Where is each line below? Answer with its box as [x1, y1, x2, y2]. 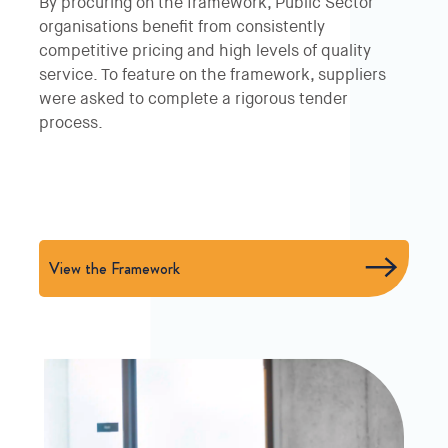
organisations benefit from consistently [39, 19, 325, 36]
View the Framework [49, 256, 180, 280]
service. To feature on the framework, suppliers [39, 67, 386, 84]
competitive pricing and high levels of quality [39, 43, 371, 60]
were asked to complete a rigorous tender [39, 91, 348, 108]
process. [39, 115, 103, 132]
